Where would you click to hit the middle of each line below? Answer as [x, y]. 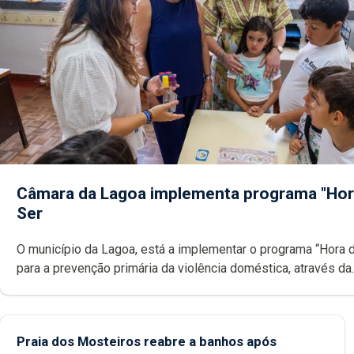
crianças [40, 306]
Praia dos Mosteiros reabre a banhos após [147, 341]
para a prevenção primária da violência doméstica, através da [184, 268]
